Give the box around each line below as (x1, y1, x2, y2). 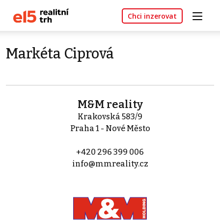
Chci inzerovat (128, 11, 177, 21)
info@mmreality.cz (72, 159, 148, 169)
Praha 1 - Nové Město (70, 124, 150, 134)
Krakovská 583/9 (78, 112, 142, 122)
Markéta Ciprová (6, 45, 114, 63)
